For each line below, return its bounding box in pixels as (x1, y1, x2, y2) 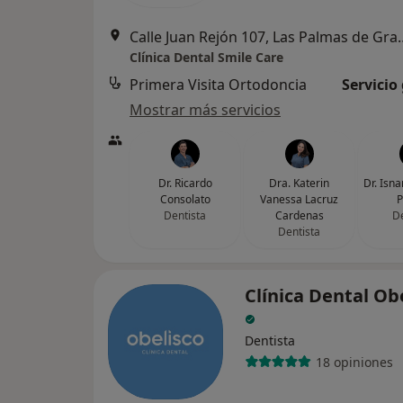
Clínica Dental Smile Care (130, 49, 283, 66)
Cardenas (274, 208, 324, 223)
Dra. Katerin (269, 175, 329, 191)
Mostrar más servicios (130, 100, 281, 120)
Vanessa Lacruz (260, 192, 338, 207)
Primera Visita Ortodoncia (130, 75, 307, 94)
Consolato (159, 192, 210, 207)
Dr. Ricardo (157, 175, 212, 191)
